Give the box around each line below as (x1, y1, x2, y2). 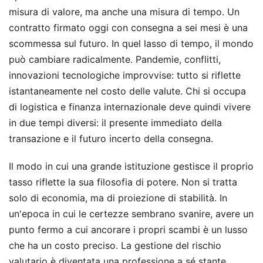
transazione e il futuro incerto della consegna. (9, 133, 213, 145)
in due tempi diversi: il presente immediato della (9, 117, 222, 129)
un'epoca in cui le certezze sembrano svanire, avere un (9, 208, 254, 220)
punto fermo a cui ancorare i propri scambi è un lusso (9, 224, 248, 236)
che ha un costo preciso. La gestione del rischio (9, 240, 221, 252)
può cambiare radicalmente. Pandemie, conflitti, (9, 53, 221, 66)
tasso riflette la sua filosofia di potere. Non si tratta (9, 176, 237, 188)
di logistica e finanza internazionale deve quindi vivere (9, 101, 251, 113)
